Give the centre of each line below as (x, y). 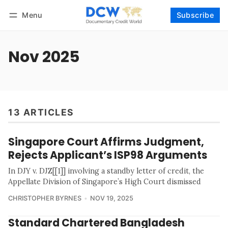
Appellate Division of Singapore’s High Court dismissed (105, 182)
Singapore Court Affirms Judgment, (106, 142)
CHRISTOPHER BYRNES (45, 198)
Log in (28, 28)
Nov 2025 (44, 56)
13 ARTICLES (41, 112)
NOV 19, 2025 (111, 198)
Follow (205, 28)
